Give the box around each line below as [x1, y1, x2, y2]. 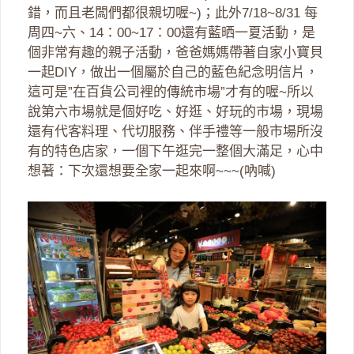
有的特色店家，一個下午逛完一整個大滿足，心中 [28, 144, 323, 160]
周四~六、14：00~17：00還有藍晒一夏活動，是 [28, 25, 315, 41]
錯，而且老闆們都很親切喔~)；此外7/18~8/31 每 [28, 6, 318, 21]
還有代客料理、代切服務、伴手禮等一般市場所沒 [28, 124, 323, 140]
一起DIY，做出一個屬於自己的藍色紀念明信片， [28, 65, 318, 81]
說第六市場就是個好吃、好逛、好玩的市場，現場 [28, 104, 323, 120]
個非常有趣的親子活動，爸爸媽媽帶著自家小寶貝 [28, 45, 323, 61]
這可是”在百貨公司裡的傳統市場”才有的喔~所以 [28, 85, 314, 100]
